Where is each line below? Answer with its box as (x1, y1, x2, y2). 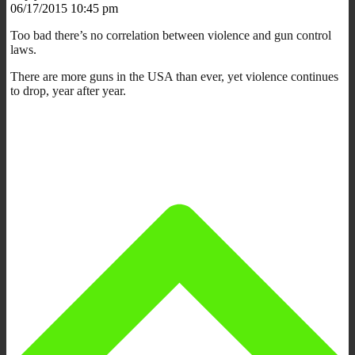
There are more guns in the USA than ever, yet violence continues (10, 69, 338, 83)
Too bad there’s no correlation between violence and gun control (10, 28, 331, 42)
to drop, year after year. (10, 83, 126, 97)
